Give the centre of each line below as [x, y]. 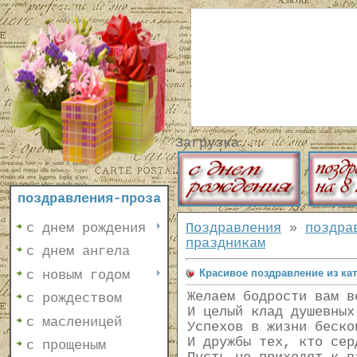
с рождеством [74, 299]
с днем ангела [78, 252]
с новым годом [78, 275]
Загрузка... [219, 143]
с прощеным [66, 345]
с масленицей [74, 322]
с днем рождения [86, 228]
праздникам [226, 243]
